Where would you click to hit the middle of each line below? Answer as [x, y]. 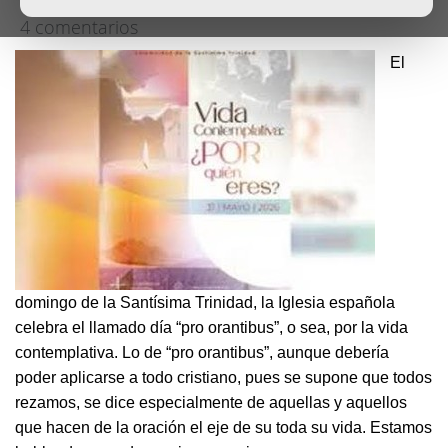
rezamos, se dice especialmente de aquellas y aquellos [211, 402]
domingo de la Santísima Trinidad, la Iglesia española [205, 302]
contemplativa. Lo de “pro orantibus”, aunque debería [202, 352]
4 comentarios [79, 27]
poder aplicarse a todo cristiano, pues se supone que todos [223, 377]
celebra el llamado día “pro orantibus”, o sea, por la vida [211, 327]
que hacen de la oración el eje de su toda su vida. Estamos [223, 427]
